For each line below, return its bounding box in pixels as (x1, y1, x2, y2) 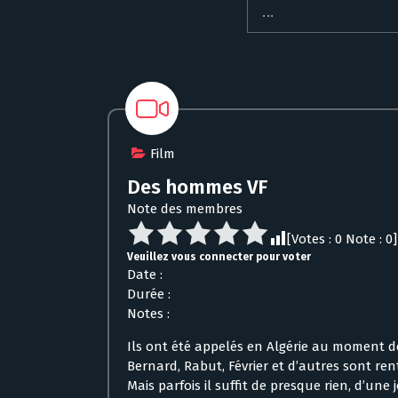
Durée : (127, 285, 171, 302)
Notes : (127, 305, 170, 322)
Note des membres (127, 200, 243, 217)
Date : (127, 266, 163, 283)
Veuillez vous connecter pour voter (127, 250, 311, 263)
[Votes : (287, 230, 335, 247)
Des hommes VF (127, 174, 267, 199)
